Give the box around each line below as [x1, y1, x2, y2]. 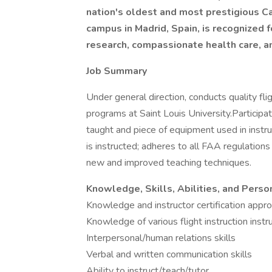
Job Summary [86, 64, 147, 78]
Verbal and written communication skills [86, 248, 252, 261]
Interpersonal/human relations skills [86, 231, 236, 245]
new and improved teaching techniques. [86, 156, 251, 169]
